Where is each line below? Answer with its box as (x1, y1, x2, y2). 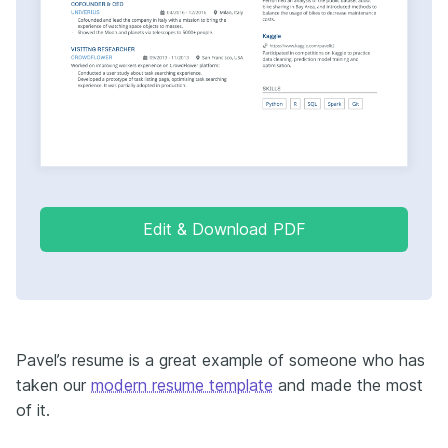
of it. (16, 400, 50, 421)
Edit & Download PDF (142, 219, 306, 240)
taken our (16, 375, 91, 396)
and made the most (273, 375, 423, 396)
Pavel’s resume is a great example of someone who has (16, 350, 425, 371)
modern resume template (91, 375, 273, 396)
